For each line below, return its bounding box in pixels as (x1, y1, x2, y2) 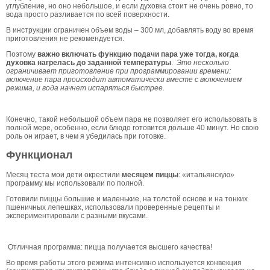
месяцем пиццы (122, 171, 178, 180)
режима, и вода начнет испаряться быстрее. (6, 83, 165, 92)
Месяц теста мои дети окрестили (6, 171, 122, 180)
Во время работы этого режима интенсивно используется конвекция (6, 259, 242, 268)
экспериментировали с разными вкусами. (6, 212, 148, 221)
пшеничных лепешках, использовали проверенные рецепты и (6, 203, 220, 212)
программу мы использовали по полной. (6, 179, 144, 188)
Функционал (6, 149, 72, 162)
